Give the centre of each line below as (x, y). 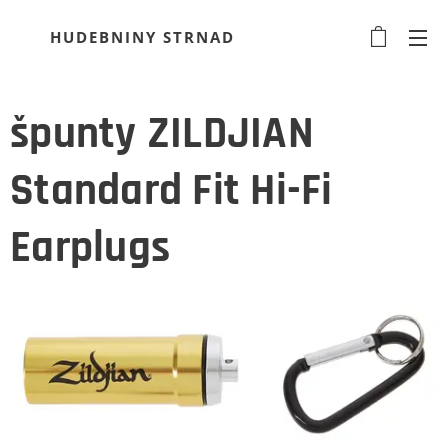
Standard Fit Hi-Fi (171, 191)
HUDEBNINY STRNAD (142, 37)
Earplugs (90, 248)
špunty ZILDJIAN (162, 134)
